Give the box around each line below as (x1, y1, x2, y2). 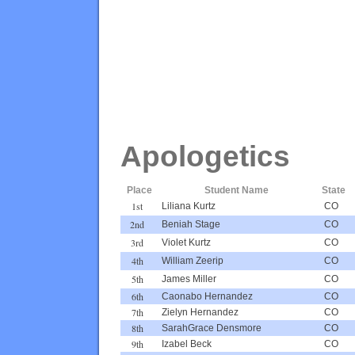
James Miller (162, 273, 216, 284)
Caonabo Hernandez (162, 290, 253, 302)
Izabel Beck (162, 338, 212, 349)
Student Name (204, 184, 269, 196)
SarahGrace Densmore (162, 322, 261, 334)
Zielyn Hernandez (162, 306, 239, 318)
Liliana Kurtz (162, 200, 216, 212)
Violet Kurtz (162, 236, 211, 248)
